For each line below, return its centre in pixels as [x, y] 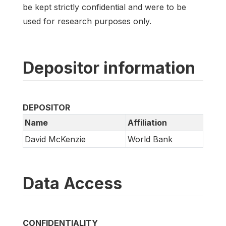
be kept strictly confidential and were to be [104, 7]
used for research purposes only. [87, 21]
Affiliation [147, 123]
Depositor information [109, 68]
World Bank [150, 139]
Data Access [72, 184]
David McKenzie [55, 139]
